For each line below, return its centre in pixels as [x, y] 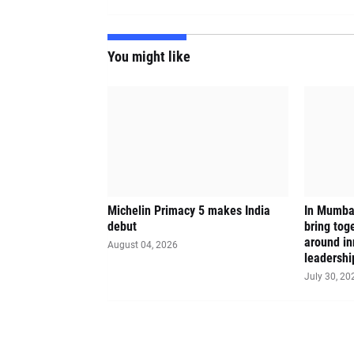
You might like [149, 56]
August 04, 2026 [142, 245]
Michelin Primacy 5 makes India [188, 211]
